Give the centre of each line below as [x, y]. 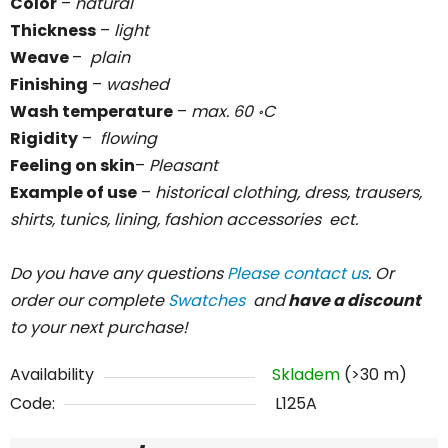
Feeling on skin [72, 165]
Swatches [208, 300]
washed [137, 84]
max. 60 [224, 111]
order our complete [89, 300]
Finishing [49, 84]
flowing [126, 138]
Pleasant [183, 165]
